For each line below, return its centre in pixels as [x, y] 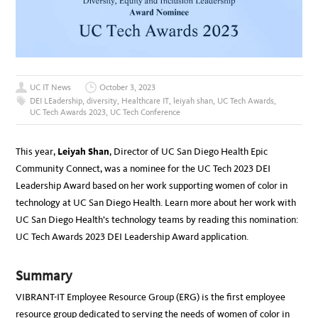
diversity [102, 101]
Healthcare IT [146, 101]
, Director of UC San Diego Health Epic [189, 152]
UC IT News [51, 88]
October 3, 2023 [128, 88]
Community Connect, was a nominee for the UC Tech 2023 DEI [143, 169]
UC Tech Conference [146, 113]
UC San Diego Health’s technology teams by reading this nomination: [157, 220]
